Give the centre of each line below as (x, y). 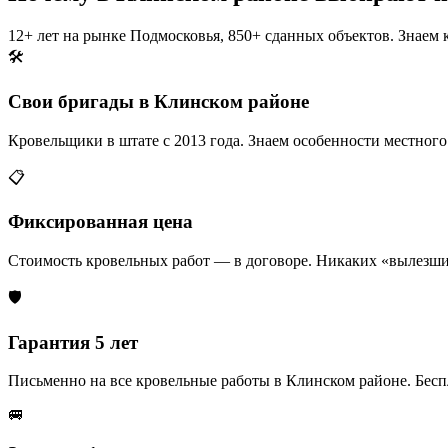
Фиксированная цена (100, 222)
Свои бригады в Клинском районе (158, 101)
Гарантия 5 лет (73, 342)
